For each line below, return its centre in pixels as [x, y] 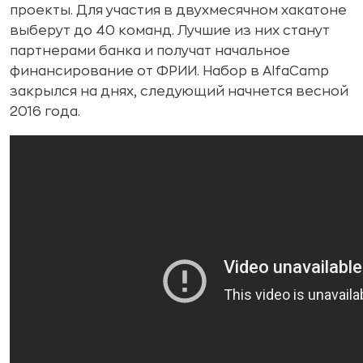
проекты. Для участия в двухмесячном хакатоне [178, 11]
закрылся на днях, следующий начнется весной [179, 92]
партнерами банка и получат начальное [150, 51]
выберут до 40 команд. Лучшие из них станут [170, 31]
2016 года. [45, 112]
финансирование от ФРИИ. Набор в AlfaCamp [169, 72]
